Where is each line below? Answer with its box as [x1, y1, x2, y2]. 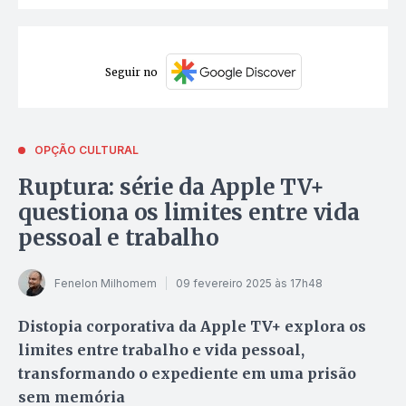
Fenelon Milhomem [54, 275, 157, 290]
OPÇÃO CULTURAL [34, 143, 139, 158]
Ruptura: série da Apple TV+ [18, 173, 324, 202]
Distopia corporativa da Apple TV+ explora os [18, 317, 366, 336]
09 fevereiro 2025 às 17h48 [176, 275, 323, 290]
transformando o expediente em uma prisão [18, 364, 356, 383]
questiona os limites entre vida [18, 198, 360, 227]
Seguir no [104, 64, 158, 79]
